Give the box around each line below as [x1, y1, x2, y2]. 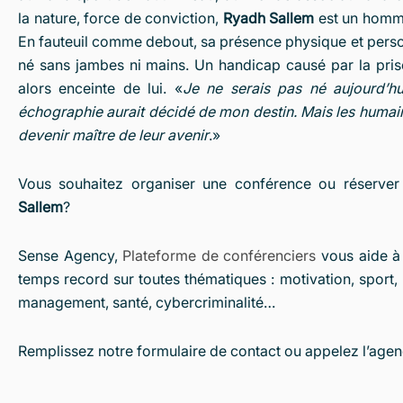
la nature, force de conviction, [18, 9, 223, 28]
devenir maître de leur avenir [18, 126, 209, 145]
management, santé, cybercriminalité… [18, 293, 279, 312]
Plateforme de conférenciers [122, 246, 317, 265]
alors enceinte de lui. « [18, 79, 183, 98]
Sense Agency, [18, 246, 123, 265]
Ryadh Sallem [222, 9, 315, 28]
